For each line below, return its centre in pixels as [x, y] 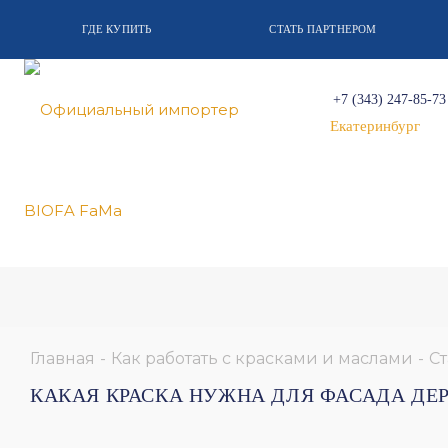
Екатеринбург [375, 126]
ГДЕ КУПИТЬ [117, 29]
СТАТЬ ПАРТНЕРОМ [323, 29]
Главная [62, 358]
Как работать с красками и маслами [262, 358]
